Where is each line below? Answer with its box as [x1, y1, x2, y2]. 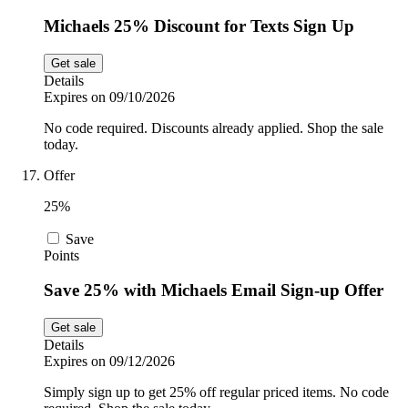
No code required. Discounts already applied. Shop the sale [44, 119, 383, 136]
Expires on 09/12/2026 [44, 353, 175, 369]
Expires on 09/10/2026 [44, 88, 175, 105]
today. [44, 136, 78, 152]
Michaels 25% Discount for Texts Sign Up [44, 15, 354, 36]
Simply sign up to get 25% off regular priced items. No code [44, 384, 389, 400]
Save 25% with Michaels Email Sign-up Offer [44, 280, 383, 301]
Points [44, 247, 79, 263]
